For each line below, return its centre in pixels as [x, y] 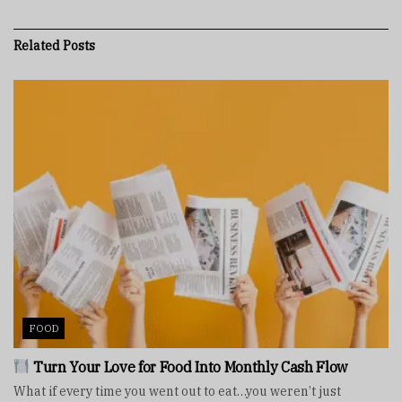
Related [37, 45]
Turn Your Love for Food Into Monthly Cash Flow [189, 367]
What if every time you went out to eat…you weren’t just [177, 391]
